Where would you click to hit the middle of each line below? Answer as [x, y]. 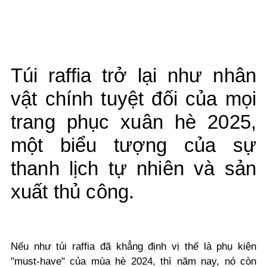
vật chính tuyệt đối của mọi [133, 99]
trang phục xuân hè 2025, [133, 122]
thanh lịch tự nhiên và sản [133, 169]
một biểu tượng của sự [133, 145]
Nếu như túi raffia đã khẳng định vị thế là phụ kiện [133, 247]
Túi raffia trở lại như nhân [133, 76]
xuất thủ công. [73, 192]
